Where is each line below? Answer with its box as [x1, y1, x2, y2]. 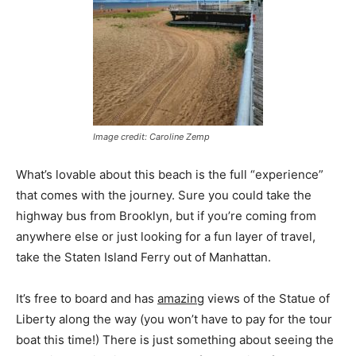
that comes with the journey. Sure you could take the [16, 187, 311, 203]
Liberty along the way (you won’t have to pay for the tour [16, 311, 332, 327]
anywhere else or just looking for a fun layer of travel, [16, 228, 315, 244]
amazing [157, 290, 204, 306]
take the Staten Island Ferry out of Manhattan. [16, 249, 271, 265]
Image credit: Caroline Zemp [93, 130, 210, 142]
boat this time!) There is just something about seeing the [16, 331, 334, 347]
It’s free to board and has [16, 290, 157, 306]
